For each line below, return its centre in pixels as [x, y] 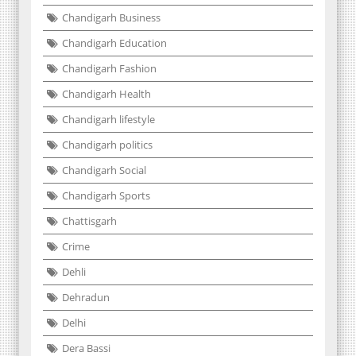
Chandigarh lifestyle [108, 119]
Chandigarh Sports [106, 195]
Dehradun [86, 297]
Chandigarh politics [107, 144]
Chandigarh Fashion [109, 68]
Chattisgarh [89, 221]
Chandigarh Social [104, 170]
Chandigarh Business [111, 17]
